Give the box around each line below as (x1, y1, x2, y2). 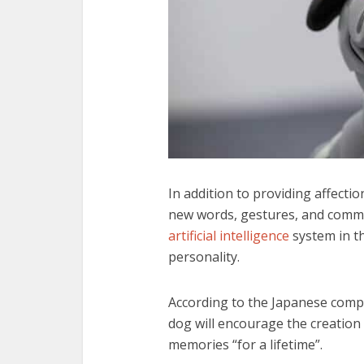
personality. (168, 247, 240, 266)
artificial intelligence (168, 226, 289, 245)
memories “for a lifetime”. (168, 335, 323, 353)
